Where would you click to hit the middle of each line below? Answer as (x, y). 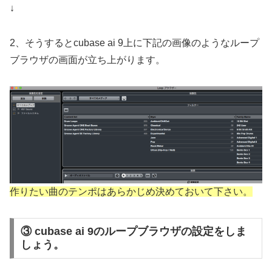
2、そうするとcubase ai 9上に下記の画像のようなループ (134, 42)
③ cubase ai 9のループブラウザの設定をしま (133, 232)
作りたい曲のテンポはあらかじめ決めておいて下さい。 (131, 191)
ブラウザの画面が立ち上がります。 (87, 59)
